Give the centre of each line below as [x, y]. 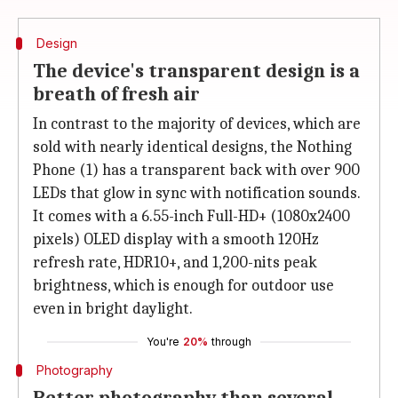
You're [163, 342]
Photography [74, 370]
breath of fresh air [116, 94]
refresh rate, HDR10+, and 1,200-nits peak [175, 263]
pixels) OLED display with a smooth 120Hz [176, 239]
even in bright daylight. [113, 309]
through [231, 342]
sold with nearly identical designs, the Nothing [192, 147]
